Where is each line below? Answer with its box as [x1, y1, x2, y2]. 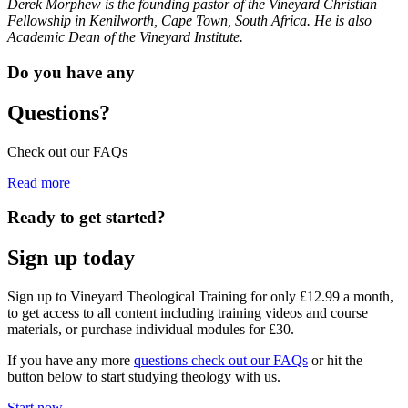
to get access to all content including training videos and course [7, 305, 368, 321]
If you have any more [7, 352, 134, 369]
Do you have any [7, 62, 135, 82]
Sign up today [7, 246, 135, 270]
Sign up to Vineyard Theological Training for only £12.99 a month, [7, 289, 393, 305]
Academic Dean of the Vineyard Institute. [7, 29, 243, 46]
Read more [7, 174, 70, 190]
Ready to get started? [7, 208, 166, 228]
